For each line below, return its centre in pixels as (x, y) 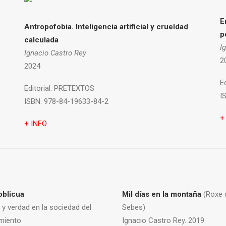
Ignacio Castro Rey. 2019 (163, 220)
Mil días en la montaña (163, 194)
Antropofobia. (50, 27)
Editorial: (38, 88)
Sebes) (134, 207)
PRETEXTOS (73, 88)
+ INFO (36, 124)
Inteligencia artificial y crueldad (132, 27)
